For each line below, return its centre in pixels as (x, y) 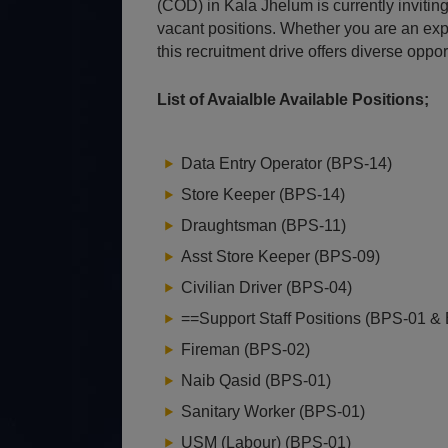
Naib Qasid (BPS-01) (256, 380)
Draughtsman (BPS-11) (263, 225)
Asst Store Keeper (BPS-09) (280, 256)
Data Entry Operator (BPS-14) (286, 163)
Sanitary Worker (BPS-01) (273, 411)
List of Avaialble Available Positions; (293, 99)
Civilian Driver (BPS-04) (266, 287)
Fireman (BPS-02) (245, 349)
